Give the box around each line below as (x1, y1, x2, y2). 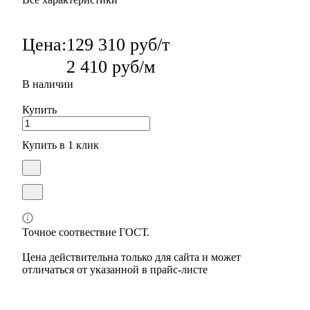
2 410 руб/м (66, 56, 155, 77)
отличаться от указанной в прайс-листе (22, 263, 208, 275)
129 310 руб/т (66, 34, 170, 55)
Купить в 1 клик (22, 138, 99, 151)
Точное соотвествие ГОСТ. (22, 226, 149, 238)
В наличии (22, 77, 73, 90)
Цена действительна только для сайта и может (22, 250, 241, 263)
